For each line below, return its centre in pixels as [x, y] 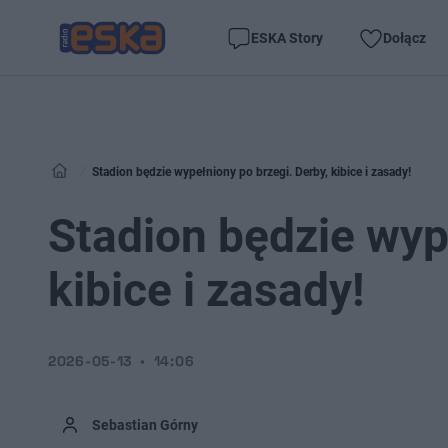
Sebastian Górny [145, 425]
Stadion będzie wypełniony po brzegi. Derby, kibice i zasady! [251, 172]
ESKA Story [287, 37]
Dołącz [404, 37]
